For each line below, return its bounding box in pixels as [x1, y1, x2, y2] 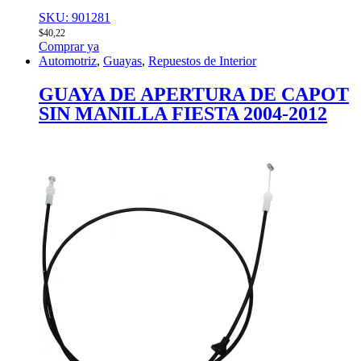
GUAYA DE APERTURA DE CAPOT [39, 83, 349, 105]
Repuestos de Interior [148, 53, 256, 68]
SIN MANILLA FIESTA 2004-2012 [39, 102, 327, 124]
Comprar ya [39, 39, 99, 53]
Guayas [103, 53, 142, 68]
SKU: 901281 [39, 10, 110, 24]
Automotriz [39, 53, 97, 68]
